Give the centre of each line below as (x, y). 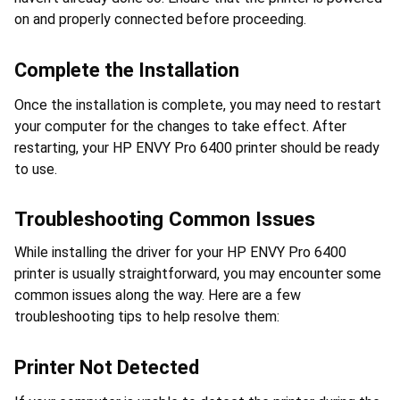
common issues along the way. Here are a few (158, 296)
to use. (36, 169)
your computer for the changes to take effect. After (180, 126)
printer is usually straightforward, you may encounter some (198, 274)
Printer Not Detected (107, 368)
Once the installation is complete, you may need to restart (198, 104)
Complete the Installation (127, 70)
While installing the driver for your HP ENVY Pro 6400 (180, 253)
